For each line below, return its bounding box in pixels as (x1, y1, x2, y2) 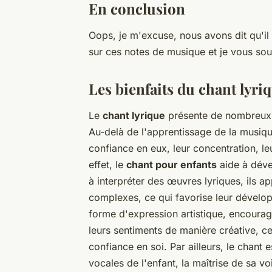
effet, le (89, 158, 126, 171)
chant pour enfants (126, 158, 217, 171)
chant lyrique (103, 109, 165, 121)
